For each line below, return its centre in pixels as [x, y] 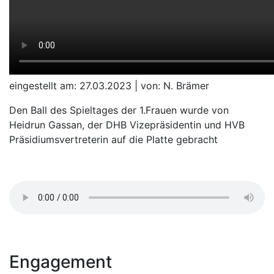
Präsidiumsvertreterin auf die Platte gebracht [113, 139]
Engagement [61, 262]
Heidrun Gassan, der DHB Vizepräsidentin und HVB [127, 125]
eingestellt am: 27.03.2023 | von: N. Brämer [109, 86]
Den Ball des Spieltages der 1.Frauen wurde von [119, 110]
